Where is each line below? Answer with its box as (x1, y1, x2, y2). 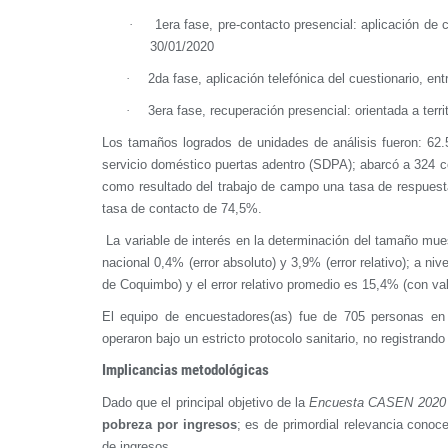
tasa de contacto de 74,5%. (102, 200, 266, 216)
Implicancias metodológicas (102, 360, 269, 379)
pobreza (102, 416, 152, 432)
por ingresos (156, 416, 237, 432)
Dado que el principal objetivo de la (102, 394, 310, 410)
